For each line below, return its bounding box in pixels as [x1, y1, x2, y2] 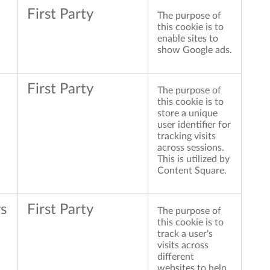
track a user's [157, 229, 213, 239]
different [157, 252, 194, 262]
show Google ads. [157, 45, 232, 55]
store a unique [157, 108, 218, 119]
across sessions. [157, 143, 224, 153]
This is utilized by [157, 154, 230, 165]
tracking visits [157, 131, 216, 142]
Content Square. [157, 166, 227, 176]
